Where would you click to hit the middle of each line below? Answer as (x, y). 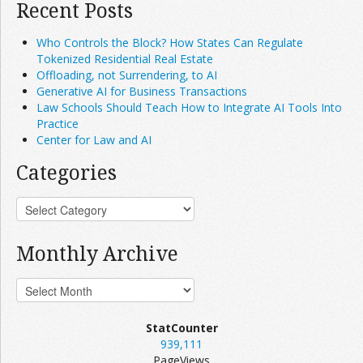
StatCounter (181, 327)
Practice (58, 123)
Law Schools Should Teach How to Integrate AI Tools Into (189, 107)
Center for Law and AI (94, 139)
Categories (66, 172)
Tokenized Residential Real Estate (125, 58)
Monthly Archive (97, 253)
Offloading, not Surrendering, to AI (127, 75)
